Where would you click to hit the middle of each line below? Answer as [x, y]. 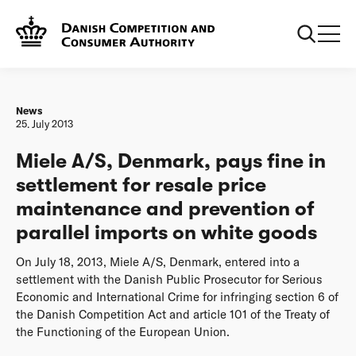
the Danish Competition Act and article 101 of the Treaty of [173, 314]
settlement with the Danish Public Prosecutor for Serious [169, 279]
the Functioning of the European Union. [123, 331]
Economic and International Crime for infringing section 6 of [177, 296]
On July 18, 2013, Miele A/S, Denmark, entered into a [158, 261]
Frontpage [37, 19]
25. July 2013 [44, 124]
